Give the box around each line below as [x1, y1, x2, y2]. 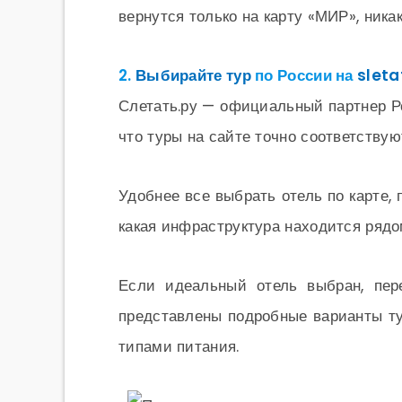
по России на [250, 65, 358, 86]
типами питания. [118, 336, 240, 357]
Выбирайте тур [135, 65, 251, 86]
